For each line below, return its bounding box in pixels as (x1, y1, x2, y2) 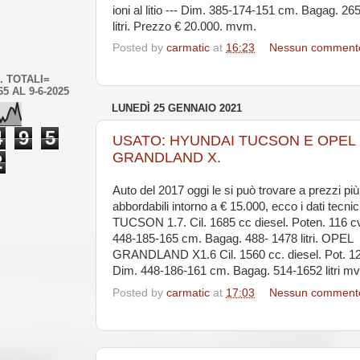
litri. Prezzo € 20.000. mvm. (112, 19, 256, 33)
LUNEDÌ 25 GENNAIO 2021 (112, 102, 242, 115)
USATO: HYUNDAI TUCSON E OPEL (112, 132, 355, 149)
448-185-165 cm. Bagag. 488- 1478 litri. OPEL (112, 232, 353, 246)
